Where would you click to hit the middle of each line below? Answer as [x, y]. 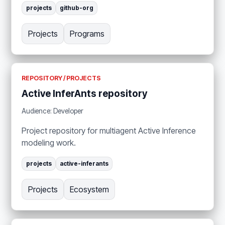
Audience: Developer [53, 111]
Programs [87, 33]
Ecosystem [89, 189]
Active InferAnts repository [85, 94]
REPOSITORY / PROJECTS [62, 78]
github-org [76, 8]
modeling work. [49, 142]
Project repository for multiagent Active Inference [109, 130]
